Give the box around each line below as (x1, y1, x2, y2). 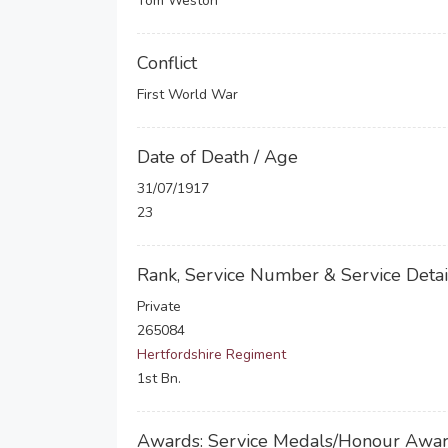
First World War (137, 85, 238, 104)
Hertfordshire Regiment (137, 345, 286, 364)
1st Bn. (137, 369, 181, 388)
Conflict (137, 51, 197, 75)
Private (137, 297, 181, 316)
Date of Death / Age (137, 145, 298, 169)
